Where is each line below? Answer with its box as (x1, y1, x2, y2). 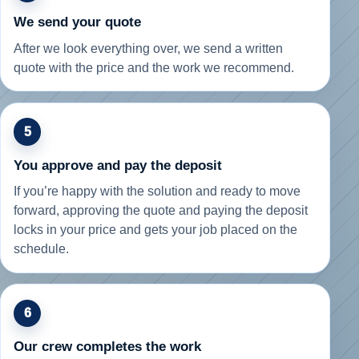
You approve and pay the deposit (14, 157, 222, 173)
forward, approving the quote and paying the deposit (14, 203, 308, 217)
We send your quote (14, 14, 141, 30)
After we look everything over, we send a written (14, 41, 283, 55)
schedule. (14, 241, 69, 256)
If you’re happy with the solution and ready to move (14, 184, 301, 198)
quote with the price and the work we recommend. (14, 60, 294, 75)
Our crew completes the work (14, 339, 201, 355)
